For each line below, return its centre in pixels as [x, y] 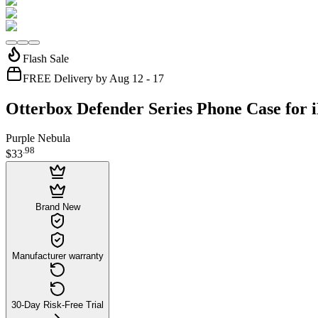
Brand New [57, 207]
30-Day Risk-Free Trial [57, 305]
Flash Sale [46, 58]
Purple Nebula [38, 138]
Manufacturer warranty [57, 256]
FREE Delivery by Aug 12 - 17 [93, 78]
